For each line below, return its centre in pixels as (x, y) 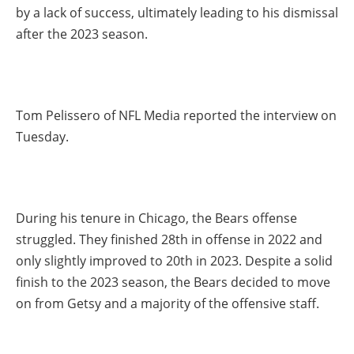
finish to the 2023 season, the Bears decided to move (173, 282)
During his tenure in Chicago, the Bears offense (156, 218)
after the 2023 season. (82, 34)
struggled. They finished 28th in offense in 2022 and (169, 240)
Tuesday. (42, 136)
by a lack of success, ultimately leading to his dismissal (177, 12)
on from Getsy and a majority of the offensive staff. (168, 304)
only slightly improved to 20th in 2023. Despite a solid (174, 261)
